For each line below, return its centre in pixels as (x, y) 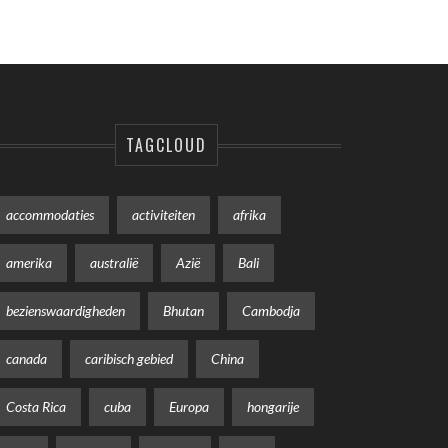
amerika (29, 262)
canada (26, 358)
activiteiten (163, 214)
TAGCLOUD (166, 144)
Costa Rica (36, 406)
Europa (189, 406)
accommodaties (50, 214)
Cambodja (271, 310)
